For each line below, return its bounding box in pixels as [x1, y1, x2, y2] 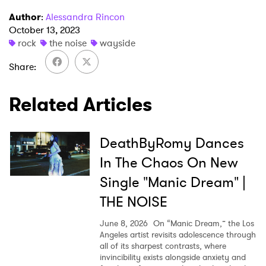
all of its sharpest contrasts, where [99, 239, 226, 252]
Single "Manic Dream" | [99, 172, 246, 192]
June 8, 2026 [99, 217, 148, 229]
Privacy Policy [154, 17, 214, 31]
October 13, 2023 [9, 23, 80, 37]
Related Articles [9, 90, 152, 118]
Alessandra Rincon [46, 9, 125, 24]
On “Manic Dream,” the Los [150, 217, 254, 229]
